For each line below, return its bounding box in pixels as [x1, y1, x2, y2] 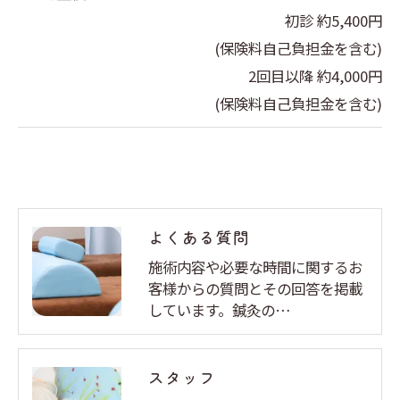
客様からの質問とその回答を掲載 [148, 278, 362, 299]
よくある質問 [148, 226, 250, 248]
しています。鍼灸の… [148, 299, 291, 321]
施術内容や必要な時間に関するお [148, 256, 362, 278]
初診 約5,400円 [285, 10, 382, 31]
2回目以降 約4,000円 [248, 65, 382, 87]
